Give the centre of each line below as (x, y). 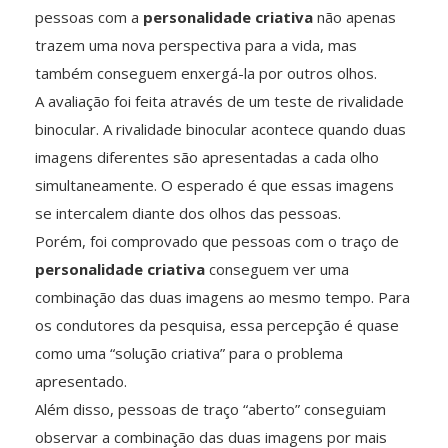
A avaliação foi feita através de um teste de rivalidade (219, 101)
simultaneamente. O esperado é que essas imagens (214, 185)
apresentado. (81, 381)
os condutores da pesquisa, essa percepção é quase (217, 325)
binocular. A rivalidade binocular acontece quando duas (220, 129)
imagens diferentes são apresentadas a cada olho (207, 157)
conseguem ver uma (277, 269)
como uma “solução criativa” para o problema (189, 353)
